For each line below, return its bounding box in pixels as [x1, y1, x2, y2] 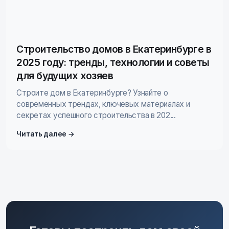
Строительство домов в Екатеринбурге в [16, 42, 212, 55]
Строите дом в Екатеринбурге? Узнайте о [16, 87, 168, 98]
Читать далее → [16, 129, 75, 138]
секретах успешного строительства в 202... [16, 110, 176, 120]
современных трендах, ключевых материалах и [16, 99, 190, 109]
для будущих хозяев [16, 69, 113, 82]
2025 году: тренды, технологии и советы [16, 56, 210, 68]
